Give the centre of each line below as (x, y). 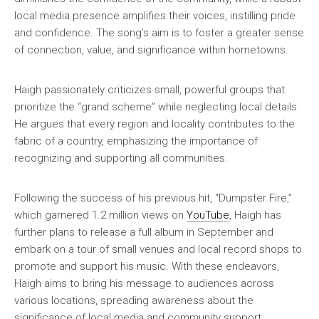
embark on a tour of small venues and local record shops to (158, 249)
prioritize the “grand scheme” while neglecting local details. (157, 106)
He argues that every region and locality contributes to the (155, 124)
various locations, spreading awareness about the (134, 300)
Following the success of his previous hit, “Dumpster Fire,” (153, 198)
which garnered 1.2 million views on (100, 215)
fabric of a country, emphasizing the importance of (136, 141)
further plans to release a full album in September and (144, 232)
